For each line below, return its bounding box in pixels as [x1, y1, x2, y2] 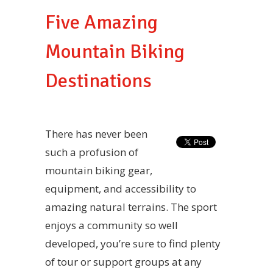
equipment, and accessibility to [45, 181, 196, 196]
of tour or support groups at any [45, 254, 202, 269]
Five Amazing [45, 10, 158, 34]
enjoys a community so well [45, 218, 178, 232]
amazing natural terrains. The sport [45, 199, 217, 214]
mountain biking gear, [45, 163, 152, 177]
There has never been [45, 126, 147, 141]
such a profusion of [45, 144, 138, 159]
